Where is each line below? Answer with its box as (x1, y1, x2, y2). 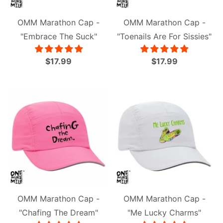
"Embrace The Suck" (20, 31, 97, 42)
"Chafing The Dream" (19, 207, 99, 218)
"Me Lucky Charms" (127, 207, 202, 218)
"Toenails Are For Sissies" (117, 31, 212, 42)
